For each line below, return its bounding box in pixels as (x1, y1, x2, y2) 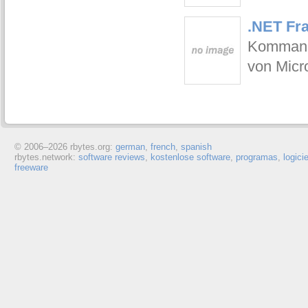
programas (235, 152, 278, 162)
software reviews (78, 152, 145, 162)
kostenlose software (150, 152, 230, 162)
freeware (14, 162, 48, 173)
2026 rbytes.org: (47, 142, 115, 152)
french (150, 142, 175, 152)
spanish (180, 142, 212, 152)
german (115, 142, 145, 152)
